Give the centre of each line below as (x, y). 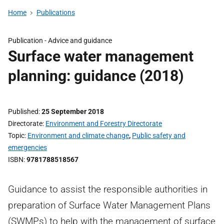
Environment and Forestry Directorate (104, 123)
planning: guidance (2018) (96, 76)
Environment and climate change (78, 135)
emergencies (27, 147)
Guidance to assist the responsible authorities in (108, 189)
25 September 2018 (73, 111)
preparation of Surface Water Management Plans (109, 205)
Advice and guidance (80, 40)
